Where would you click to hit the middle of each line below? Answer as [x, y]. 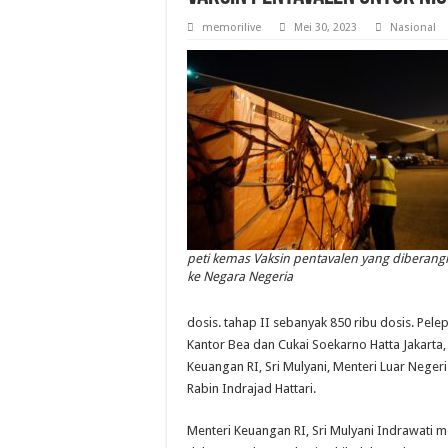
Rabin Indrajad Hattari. [251, 389]
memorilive [231, 28]
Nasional [413, 28]
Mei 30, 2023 [325, 28]
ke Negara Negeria [240, 277]
